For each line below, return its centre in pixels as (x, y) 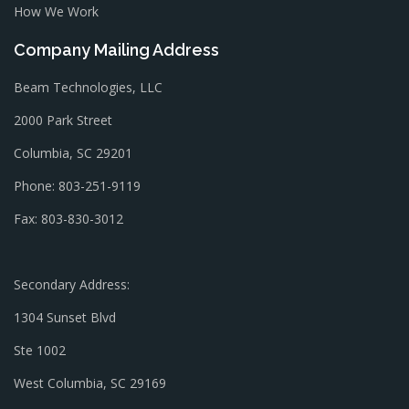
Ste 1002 (40, 350)
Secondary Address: (72, 284)
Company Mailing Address (116, 50)
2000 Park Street (63, 120)
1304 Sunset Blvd (65, 317)
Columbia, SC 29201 (73, 153)
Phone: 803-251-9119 (77, 186)
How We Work (56, 11)
